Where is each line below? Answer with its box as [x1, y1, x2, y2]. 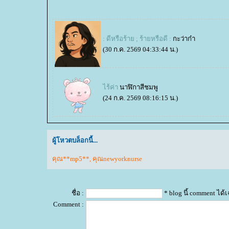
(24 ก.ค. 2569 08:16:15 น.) [103, 94, 178, 102]
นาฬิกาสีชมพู [120, 83, 158, 91]
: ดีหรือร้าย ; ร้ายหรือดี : [103, 35, 171, 42]
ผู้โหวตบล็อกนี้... [52, 136, 98, 145]
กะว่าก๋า [173, 35, 195, 42]
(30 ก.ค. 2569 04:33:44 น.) [103, 45, 178, 53]
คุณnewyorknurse [93, 155, 142, 163]
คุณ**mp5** [52, 155, 89, 163]
